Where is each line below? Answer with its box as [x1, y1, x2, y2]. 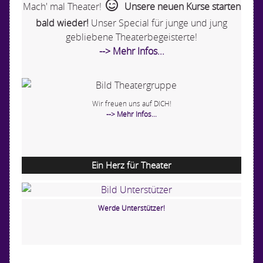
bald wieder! [36, 16, 89, 29]
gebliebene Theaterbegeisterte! [66, 30, 197, 43]
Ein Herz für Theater [92, 159, 171, 171]
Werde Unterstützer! [98, 203, 165, 213]
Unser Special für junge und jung [89, 16, 227, 29]
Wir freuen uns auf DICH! [92, 98, 171, 108]
